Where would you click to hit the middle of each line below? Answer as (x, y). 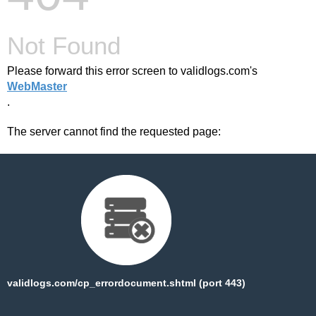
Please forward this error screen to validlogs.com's (132, 71)
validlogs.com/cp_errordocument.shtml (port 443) (126, 283)
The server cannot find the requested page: (114, 132)
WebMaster (37, 86)
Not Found (64, 45)
